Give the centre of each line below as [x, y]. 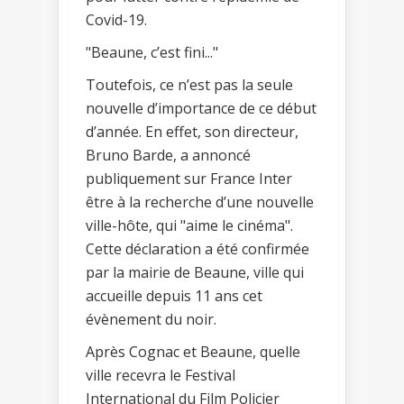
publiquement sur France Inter [189, 178]
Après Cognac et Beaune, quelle [193, 351]
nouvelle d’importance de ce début [201, 108]
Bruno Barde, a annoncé [168, 155]
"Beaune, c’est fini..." [152, 52]
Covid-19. [116, 19]
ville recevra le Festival [161, 375]
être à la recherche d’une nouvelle [200, 202]
